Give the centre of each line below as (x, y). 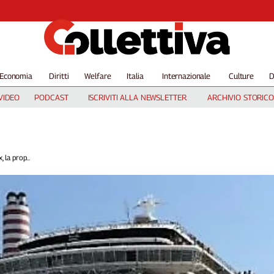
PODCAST (51, 97)
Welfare (98, 76)
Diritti (59, 76)
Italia (135, 76)
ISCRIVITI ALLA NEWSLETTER (137, 97)
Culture (241, 76)
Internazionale (186, 76)
